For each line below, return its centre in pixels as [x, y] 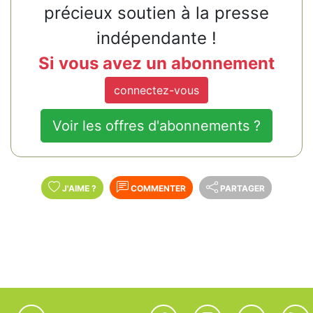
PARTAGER [242, 188]
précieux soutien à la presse [156, 13]
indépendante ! [156, 38]
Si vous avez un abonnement [156, 64]
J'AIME [77, 188]
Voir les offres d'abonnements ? [156, 125]
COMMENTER [157, 188]
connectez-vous [156, 90]
